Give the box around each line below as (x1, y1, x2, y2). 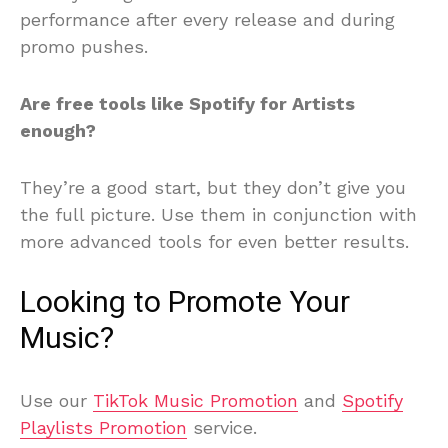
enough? (20, 120, 96, 141)
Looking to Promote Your (20, 281, 350, 325)
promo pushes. (20, 36, 148, 57)
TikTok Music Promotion (93, 390, 298, 411)
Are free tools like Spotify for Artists (20, 93, 355, 114)
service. (187, 417, 257, 438)
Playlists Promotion (20, 417, 187, 438)
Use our (20, 390, 93, 411)
